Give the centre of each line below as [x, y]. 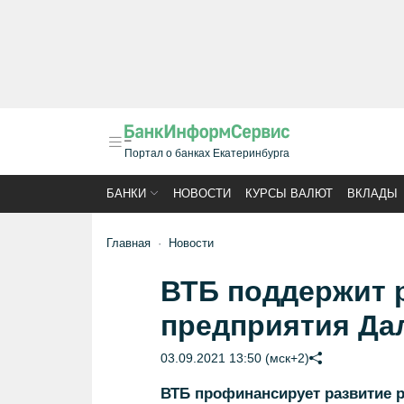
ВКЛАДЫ [372, 193]
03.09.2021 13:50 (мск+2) [234, 358]
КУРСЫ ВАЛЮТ [289, 193]
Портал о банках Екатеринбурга [207, 153]
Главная [129, 243]
